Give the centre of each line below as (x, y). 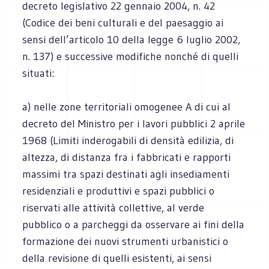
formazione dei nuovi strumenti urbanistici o (125, 241)
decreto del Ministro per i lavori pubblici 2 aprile (134, 123)
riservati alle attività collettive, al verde (113, 207)
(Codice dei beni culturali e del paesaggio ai (123, 23)
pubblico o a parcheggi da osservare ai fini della (134, 224)
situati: (38, 73)
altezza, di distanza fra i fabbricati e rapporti (127, 157)
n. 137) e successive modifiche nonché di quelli (131, 56)
